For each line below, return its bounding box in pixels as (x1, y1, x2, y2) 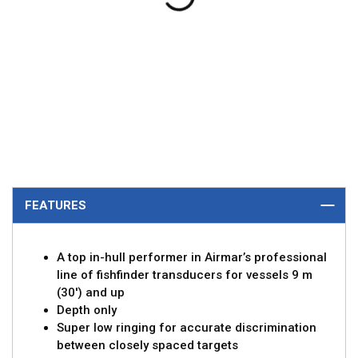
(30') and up (57, 285, 125, 300)
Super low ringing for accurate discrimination (57, 320, 316, 336)
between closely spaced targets (57, 338, 238, 353)
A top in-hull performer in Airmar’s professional (57, 250, 327, 265)
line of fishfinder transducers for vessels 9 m (57, 268, 312, 283)
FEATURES (25, 198, 86, 213)
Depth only (57, 303, 117, 318)
